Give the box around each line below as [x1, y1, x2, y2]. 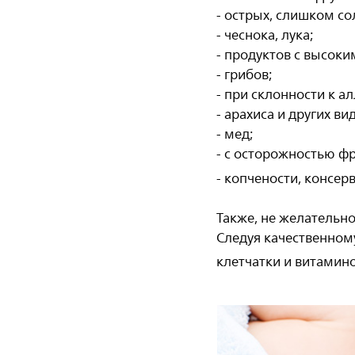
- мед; [216, 123, 254, 145]
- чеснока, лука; [216, 24, 315, 46]
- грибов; [216, 63, 273, 86]
